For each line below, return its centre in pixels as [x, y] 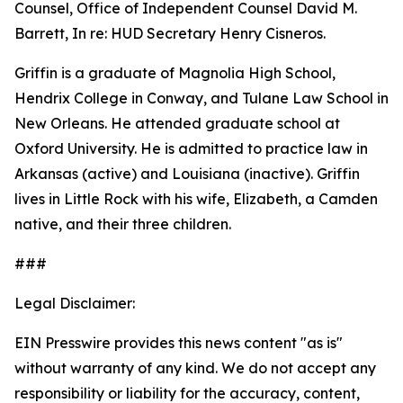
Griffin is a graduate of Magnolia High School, [175, 73]
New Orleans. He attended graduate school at [177, 123]
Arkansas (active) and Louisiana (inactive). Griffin [187, 174]
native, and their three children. [123, 224]
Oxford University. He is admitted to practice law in [191, 148]
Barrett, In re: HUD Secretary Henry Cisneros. [170, 33]
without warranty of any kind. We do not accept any [195, 368]
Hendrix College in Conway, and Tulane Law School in [201, 98]
